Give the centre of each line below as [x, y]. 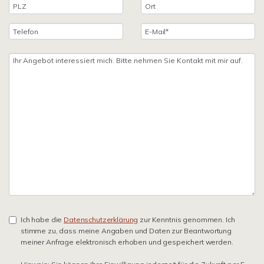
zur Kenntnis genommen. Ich [187, 220]
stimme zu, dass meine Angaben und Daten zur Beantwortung [126, 231]
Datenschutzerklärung [101, 220]
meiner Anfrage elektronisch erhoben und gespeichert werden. [127, 242]
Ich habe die [42, 220]
